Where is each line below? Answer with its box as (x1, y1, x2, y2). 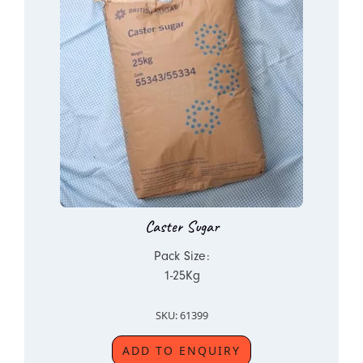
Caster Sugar (144, 216, 219, 237)
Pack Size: (153, 249, 210, 263)
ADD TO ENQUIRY (122, 343, 241, 358)
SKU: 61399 (155, 308, 208, 322)
